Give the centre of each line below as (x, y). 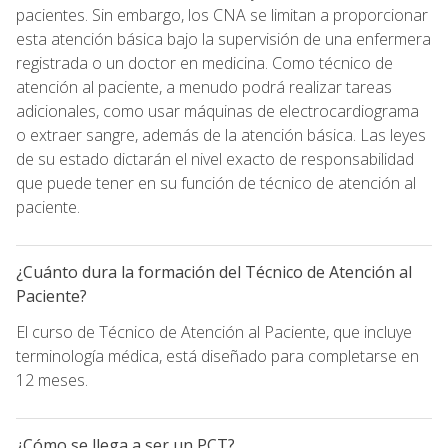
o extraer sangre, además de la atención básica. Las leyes (221, 134)
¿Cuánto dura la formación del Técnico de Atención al (214, 271)
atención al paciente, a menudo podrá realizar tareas (204, 86)
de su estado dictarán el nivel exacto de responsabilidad (215, 158)
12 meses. (52, 379)
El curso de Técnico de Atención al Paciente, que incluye (214, 331)
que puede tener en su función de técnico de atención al (216, 182)
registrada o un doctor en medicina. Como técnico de (204, 62)
